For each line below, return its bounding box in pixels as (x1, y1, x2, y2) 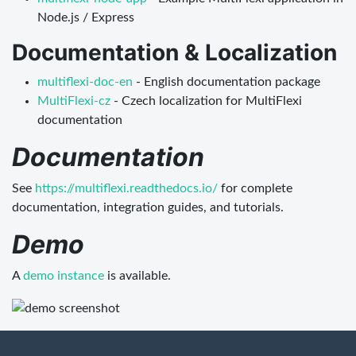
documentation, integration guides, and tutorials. (12, 200, 284, 214)
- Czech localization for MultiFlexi (110, 94, 302, 107)
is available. (104, 269, 171, 282)
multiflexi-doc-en (37, 75, 133, 88)
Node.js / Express (37, 10, 134, 24)
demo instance (23, 269, 104, 282)
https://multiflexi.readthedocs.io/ (35, 181, 218, 195)
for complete (218, 181, 292, 195)
